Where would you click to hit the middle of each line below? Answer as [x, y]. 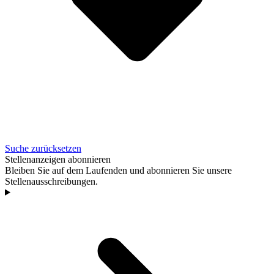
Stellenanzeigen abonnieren [58, 159]
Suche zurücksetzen [43, 148]
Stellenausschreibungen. [51, 181]
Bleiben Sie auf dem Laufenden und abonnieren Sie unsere [118, 170]
